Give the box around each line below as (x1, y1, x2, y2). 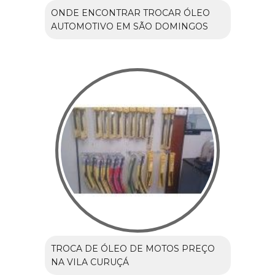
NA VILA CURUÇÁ (50, 257, 129, 268)
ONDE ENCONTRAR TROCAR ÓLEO (50, 7, 210, 19)
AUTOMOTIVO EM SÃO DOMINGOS (50, 21, 208, 33)
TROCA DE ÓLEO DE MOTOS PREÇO (50, 243, 215, 255)
